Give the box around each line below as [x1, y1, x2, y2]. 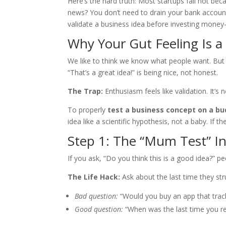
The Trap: [68, 86, 103, 96]
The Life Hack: [68, 172, 121, 182]
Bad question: [75, 191, 119, 201]
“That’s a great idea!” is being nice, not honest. [68, 68, 218, 78]
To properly [68, 105, 108, 115]
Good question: [75, 204, 124, 214]
